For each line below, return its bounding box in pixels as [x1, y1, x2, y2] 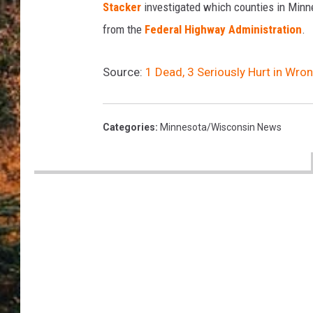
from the [103, 22, 145, 37]
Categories [103, 122, 155, 133]
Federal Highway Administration [145, 22, 302, 37]
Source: [103, 65, 145, 80]
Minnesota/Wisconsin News [160, 122, 282, 133]
